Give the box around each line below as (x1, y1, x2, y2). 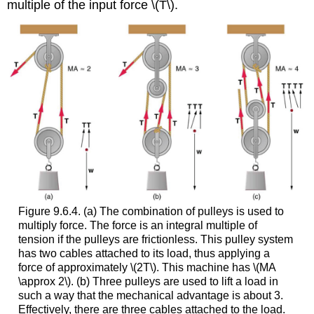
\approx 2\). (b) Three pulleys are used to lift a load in (18, 275, 278, 288)
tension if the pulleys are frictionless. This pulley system (18, 233, 293, 246)
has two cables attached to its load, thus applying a (18, 247, 270, 260)
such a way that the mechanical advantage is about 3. (18, 289, 283, 302)
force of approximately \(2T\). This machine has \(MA (18, 261, 275, 274)
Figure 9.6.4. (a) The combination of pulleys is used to (18, 205, 284, 218)
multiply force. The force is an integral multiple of (18, 219, 257, 232)
